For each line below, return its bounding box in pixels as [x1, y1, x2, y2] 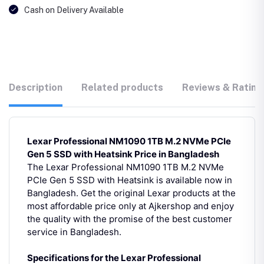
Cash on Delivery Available [24, 5, 124, 15]
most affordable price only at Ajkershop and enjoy [27, 200, 234, 212]
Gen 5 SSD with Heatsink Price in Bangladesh [27, 148, 219, 160]
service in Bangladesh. [27, 226, 121, 237]
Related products [81, 81, 163, 93]
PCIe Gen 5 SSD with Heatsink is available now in [27, 174, 232, 186]
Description [9, 81, 62, 93]
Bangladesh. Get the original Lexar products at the [27, 187, 236, 199]
